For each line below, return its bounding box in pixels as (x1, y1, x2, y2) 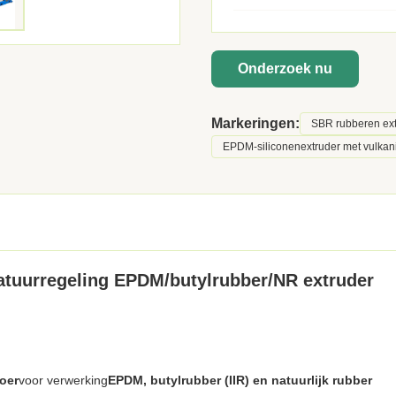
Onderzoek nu (238, 61, 332, 76)
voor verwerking (19, 373, 108, 387)
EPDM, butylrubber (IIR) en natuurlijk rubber (108, 373, 372, 387)
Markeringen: (211, 116, 300, 131)
